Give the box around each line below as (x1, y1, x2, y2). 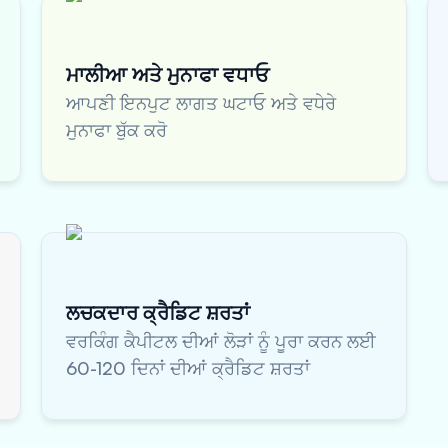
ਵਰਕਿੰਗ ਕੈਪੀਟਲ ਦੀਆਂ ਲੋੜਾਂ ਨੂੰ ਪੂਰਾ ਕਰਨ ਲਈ (66, 330, 376, 352)
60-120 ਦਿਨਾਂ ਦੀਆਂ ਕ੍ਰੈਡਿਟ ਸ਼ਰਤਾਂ (66, 357, 310, 379)
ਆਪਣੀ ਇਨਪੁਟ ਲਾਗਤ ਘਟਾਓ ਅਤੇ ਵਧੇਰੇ (66, 92, 336, 114)
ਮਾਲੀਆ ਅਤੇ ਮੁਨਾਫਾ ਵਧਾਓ (66, 62, 269, 87)
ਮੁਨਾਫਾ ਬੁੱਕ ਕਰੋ (66, 119, 167, 141)
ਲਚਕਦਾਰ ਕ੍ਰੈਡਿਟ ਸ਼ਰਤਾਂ (66, 300, 250, 325)
